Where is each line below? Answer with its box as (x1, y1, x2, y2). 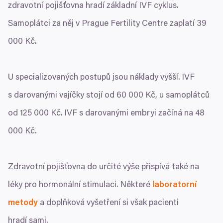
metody (8, 199, 38, 208)
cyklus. (152, 1, 178, 10)
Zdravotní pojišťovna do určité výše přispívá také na (8, 163, 199, 172)
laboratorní (152, 181, 197, 190)
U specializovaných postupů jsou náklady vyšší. (8, 73, 182, 82)
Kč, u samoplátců (143, 91, 210, 100)
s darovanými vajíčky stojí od (8, 91, 116, 100)
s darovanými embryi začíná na (77, 109, 195, 118)
